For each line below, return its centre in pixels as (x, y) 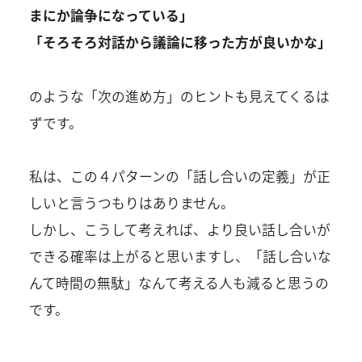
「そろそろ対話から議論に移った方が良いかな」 (180, 42)
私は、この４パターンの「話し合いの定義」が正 (179, 177)
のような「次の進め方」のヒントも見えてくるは (179, 96)
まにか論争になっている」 (111, 16)
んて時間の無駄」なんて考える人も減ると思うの (179, 283)
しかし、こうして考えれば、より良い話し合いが (179, 230)
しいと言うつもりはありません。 (131, 203)
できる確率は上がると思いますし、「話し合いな (180, 257)
